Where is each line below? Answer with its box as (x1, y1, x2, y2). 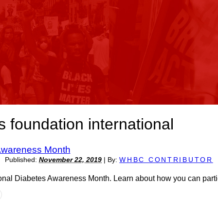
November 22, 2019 (39, 156, 102, 163)
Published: (5, 156, 39, 163)
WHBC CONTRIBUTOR (119, 156, 213, 163)
